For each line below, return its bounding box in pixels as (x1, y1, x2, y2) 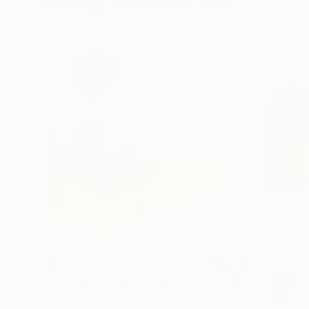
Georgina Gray (39, 291, 103, 303)
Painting (148, 275, 192, 288)
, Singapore (103, 291, 156, 303)
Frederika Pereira (225, 291, 301, 303)
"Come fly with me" (39, 275, 145, 288)
